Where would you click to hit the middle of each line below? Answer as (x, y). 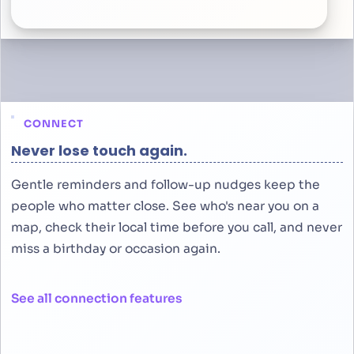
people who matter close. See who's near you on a (165, 206)
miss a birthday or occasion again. (116, 249)
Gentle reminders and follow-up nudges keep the (166, 185)
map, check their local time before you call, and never (177, 227)
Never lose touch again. (99, 151)
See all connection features (97, 299)
